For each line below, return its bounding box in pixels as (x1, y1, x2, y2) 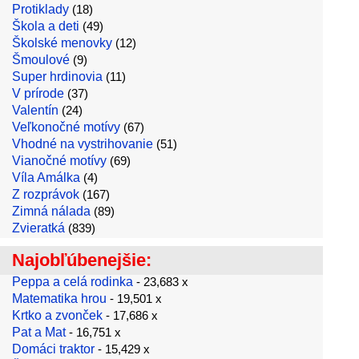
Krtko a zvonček (12, 309, 103, 322)
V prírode (12, 87, 64, 100)
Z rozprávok (12, 188, 79, 201)
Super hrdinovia (12, 70, 103, 83)
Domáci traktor (12, 342, 95, 356)
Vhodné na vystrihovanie (12, 137, 153, 151)
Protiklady (12, 2, 69, 16)
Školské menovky (12, 36, 112, 50)
